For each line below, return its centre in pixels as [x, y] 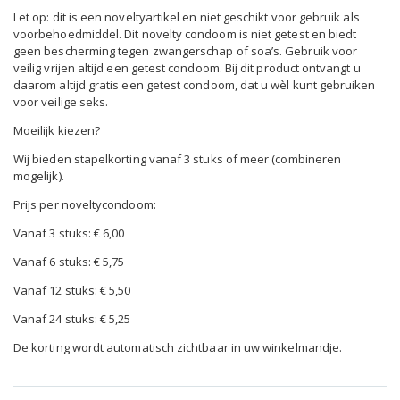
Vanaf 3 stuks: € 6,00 [69, 233]
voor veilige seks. [61, 101]
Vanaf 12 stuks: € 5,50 [72, 290]
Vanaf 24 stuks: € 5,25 [72, 318]
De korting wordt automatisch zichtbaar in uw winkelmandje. [178, 347]
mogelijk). [39, 175]
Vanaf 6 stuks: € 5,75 [69, 261]
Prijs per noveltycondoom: [85, 204]
